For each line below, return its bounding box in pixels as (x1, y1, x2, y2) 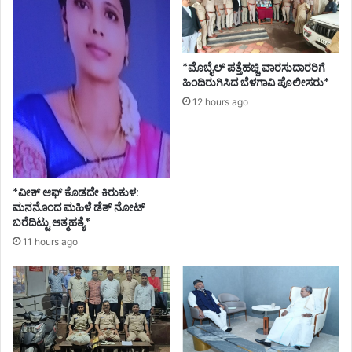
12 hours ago (192, 96, 248, 108)
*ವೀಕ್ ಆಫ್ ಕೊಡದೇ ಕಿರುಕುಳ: (13, 184, 139, 200)
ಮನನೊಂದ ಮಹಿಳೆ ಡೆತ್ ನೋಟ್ (13, 199, 145, 215)
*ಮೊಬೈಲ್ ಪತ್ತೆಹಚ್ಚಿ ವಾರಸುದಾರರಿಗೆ (182, 60, 325, 76)
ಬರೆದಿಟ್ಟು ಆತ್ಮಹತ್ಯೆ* (13, 214, 90, 230)
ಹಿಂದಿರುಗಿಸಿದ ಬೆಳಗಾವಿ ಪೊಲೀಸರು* (182, 75, 329, 91)
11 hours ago (23, 235, 78, 247)
